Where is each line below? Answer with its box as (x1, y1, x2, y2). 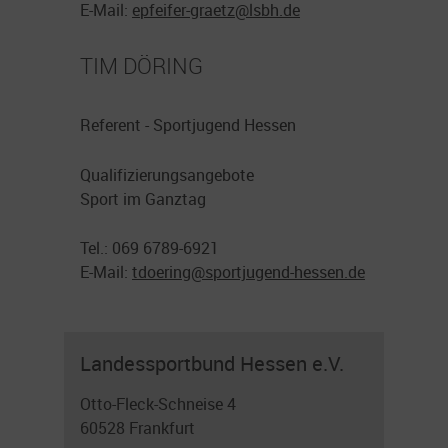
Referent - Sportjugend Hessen (80, 114, 296, 137)
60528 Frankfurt (80, 417, 195, 440)
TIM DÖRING (80, 50, 203, 80)
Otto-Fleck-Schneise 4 (80, 393, 236, 416)
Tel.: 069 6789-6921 (80, 237, 219, 260)
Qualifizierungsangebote (80, 163, 254, 186)
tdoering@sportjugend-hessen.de (132, 261, 365, 284)
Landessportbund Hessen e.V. (80, 350, 344, 378)
